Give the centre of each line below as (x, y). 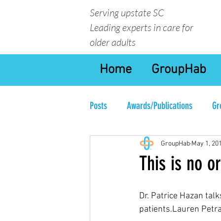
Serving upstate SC (127, 13)
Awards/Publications (160, 105)
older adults (114, 42)
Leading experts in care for (142, 27)
